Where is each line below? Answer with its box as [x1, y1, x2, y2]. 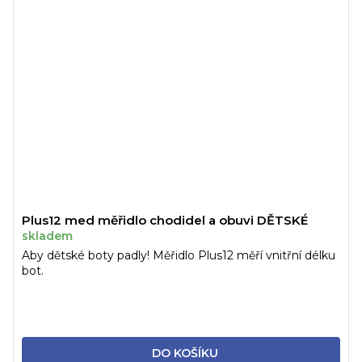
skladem [22, 228, 73, 243]
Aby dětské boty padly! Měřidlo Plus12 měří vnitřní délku [22, 247, 335, 263]
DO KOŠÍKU [151, 345, 218, 360]
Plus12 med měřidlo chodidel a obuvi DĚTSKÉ [22, 212, 308, 228]
